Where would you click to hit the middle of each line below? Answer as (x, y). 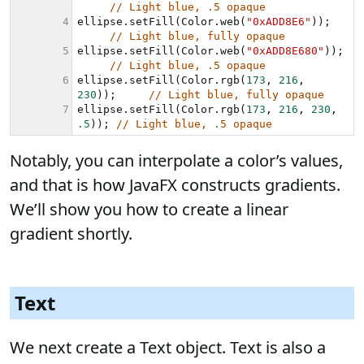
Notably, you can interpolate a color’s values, (176, 160)
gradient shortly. (73, 233)
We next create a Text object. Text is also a (168, 347)
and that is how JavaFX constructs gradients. (175, 184)
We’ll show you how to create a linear (149, 209)
